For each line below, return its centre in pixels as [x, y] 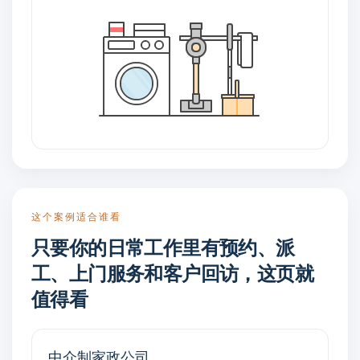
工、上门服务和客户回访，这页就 [172, 272]
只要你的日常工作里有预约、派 [163, 247]
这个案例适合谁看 [76, 216]
